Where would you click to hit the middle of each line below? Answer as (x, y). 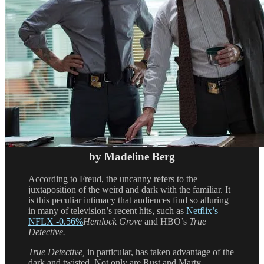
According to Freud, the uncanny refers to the (113, 179)
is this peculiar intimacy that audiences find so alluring (128, 200)
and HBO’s (167, 222)
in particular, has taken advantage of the (161, 252)
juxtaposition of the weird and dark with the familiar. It (129, 190)
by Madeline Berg (132, 156)
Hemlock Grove (114, 222)
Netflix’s (202, 211)
